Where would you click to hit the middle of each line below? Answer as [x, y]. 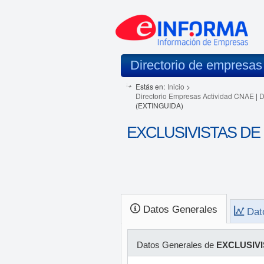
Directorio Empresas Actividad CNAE [194, 96]
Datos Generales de [176, 245]
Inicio [176, 86]
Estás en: [150, 86]
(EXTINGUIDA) [159, 105]
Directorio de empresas [196, 65]
